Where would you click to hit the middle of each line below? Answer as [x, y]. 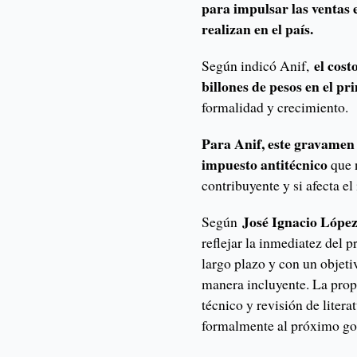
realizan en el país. [258, 29]
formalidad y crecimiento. [278, 107]
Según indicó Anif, [256, 66]
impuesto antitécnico [265, 165]
